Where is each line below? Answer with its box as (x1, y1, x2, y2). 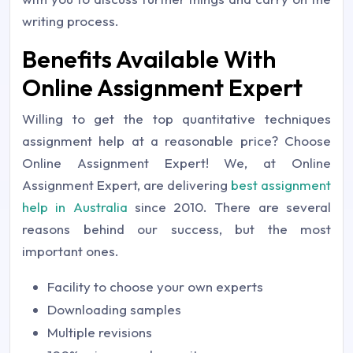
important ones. (22, 242, 119, 259)
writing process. (22, 12, 119, 29)
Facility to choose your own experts (47, 277, 263, 295)
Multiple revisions (47, 323, 152, 340)
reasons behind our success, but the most (22, 220, 331, 237)
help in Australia (22, 198, 128, 215)
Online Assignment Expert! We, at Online (22, 154, 331, 171)
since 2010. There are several (127, 198, 332, 215)
